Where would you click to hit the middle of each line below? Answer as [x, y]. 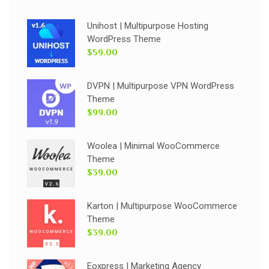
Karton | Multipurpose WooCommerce [162, 206]
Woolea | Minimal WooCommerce [153, 146]
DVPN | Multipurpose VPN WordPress [161, 86]
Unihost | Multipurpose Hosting [148, 26]
